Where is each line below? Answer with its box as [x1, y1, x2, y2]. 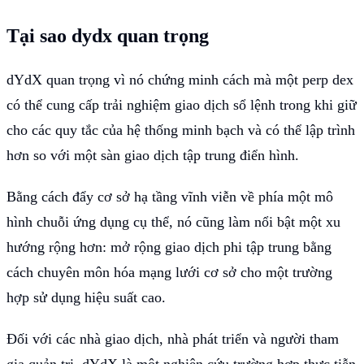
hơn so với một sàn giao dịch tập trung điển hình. [6, 146, 299, 163]
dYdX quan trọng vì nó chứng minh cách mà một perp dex [6, 71, 353, 88]
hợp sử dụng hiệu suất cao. [6, 288, 166, 305]
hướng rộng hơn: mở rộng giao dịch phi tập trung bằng [6, 238, 331, 255]
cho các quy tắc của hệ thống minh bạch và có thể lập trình [6, 121, 355, 138]
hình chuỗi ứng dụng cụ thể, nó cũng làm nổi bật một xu [6, 213, 340, 230]
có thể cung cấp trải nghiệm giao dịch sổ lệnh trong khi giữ [6, 96, 357, 113]
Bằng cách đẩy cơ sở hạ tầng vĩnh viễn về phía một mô [6, 188, 333, 205]
